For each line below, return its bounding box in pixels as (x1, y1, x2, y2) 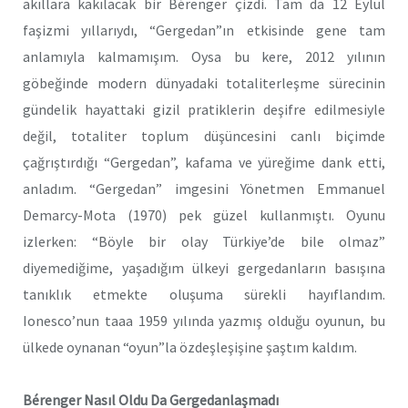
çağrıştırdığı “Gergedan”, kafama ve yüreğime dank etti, (23, 152, 385, 171)
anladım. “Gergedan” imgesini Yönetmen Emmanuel (23, 178, 385, 198)
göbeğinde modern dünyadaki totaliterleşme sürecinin (23, 73, 385, 92)
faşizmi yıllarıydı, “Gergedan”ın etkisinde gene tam (23, 20, 385, 39)
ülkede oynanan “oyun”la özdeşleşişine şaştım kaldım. (23, 337, 357, 356)
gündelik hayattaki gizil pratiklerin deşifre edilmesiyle (23, 99, 385, 118)
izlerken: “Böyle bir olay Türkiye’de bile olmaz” (23, 231, 385, 250)
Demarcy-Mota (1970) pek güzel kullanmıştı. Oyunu (23, 205, 385, 224)
